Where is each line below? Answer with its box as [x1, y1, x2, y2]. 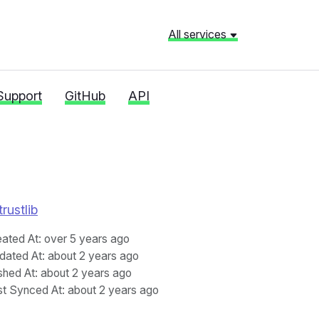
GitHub [65, 88, 105, 103]
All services [168, 27, 229, 41]
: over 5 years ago [38, 232, 130, 246]
